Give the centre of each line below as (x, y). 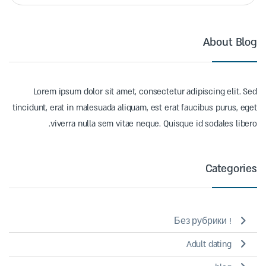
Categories (231, 169)
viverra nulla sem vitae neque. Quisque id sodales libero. (153, 123)
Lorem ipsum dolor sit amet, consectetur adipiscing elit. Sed (145, 91)
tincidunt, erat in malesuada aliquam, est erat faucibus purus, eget (134, 107)
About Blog (230, 43)
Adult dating (209, 245)
